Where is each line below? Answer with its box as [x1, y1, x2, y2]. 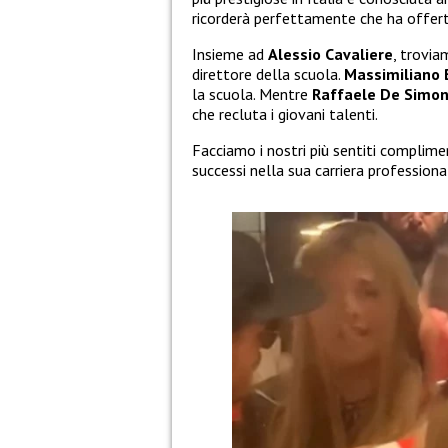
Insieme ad [192, 44, 268, 65]
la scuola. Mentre [192, 84, 312, 105]
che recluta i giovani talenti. [192, 104, 378, 125]
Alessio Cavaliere [268, 44, 393, 65]
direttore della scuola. [192, 64, 344, 85]
